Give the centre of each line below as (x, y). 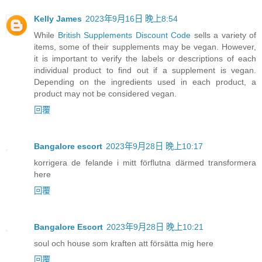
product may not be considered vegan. (105, 94)
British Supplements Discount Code (124, 35)
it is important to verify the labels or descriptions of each (145, 59)
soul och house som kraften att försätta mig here (124, 244)
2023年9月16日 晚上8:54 (132, 19)
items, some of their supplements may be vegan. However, (145, 47)
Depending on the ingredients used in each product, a (145, 82)
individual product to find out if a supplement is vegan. (145, 70)
